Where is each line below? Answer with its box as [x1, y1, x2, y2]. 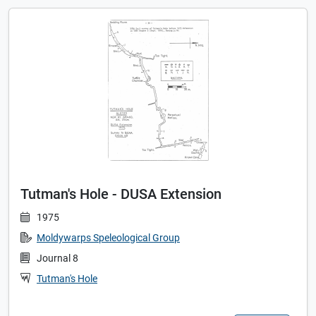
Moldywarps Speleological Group [37, 232, 180, 245]
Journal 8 [37, 253, 78, 265]
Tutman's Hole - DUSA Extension [20, 186, 221, 203]
